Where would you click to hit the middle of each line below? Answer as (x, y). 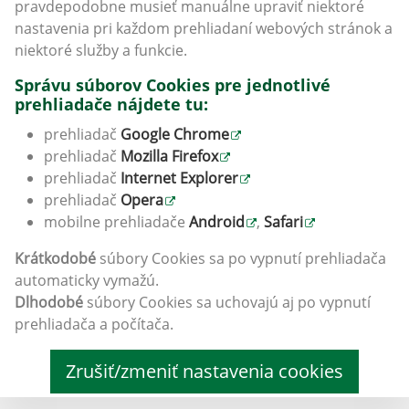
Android (217, 222)
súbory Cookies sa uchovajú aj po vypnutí (227, 302)
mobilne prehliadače (116, 222)
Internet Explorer (179, 178)
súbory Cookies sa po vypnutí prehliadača (241, 258)
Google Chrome (175, 134)
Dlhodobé (49, 302)
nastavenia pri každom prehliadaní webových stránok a (204, 28)
